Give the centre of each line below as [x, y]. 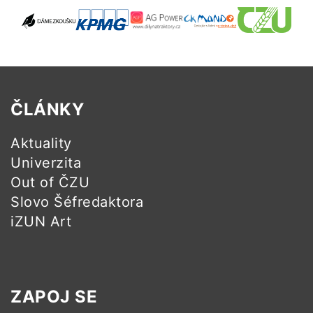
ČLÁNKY [47, 110]
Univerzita [46, 163]
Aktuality [41, 144]
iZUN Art [41, 222]
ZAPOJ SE [54, 297]
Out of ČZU [50, 183]
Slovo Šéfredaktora [77, 202]
